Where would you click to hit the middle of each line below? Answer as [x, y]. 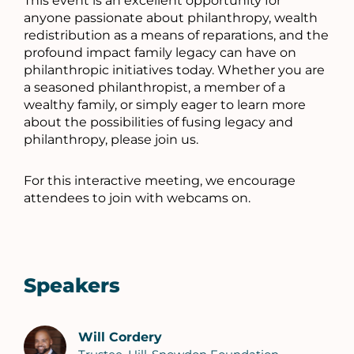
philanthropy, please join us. [111, 140]
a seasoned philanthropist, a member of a [154, 88]
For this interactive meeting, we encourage [160, 181]
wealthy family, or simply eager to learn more [165, 105]
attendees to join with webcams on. [139, 198]
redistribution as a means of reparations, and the [176, 36]
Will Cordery [120, 337]
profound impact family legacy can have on [160, 53]
